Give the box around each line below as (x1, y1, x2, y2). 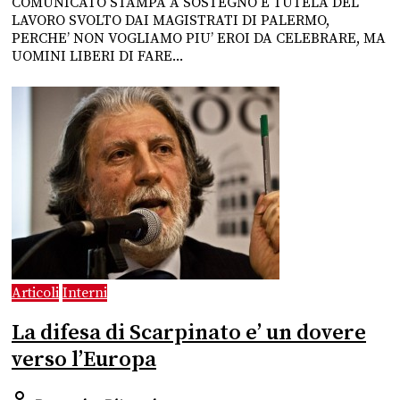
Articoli (12, 284, 59, 303)
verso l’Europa (12, 346, 156, 374)
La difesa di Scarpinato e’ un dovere (12, 320, 366, 347)
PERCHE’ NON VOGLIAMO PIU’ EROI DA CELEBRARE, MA (12, 29, 386, 48)
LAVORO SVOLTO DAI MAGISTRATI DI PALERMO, (12, 12, 329, 30)
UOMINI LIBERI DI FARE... (12, 47, 183, 66)
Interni (62, 284, 107, 303)
